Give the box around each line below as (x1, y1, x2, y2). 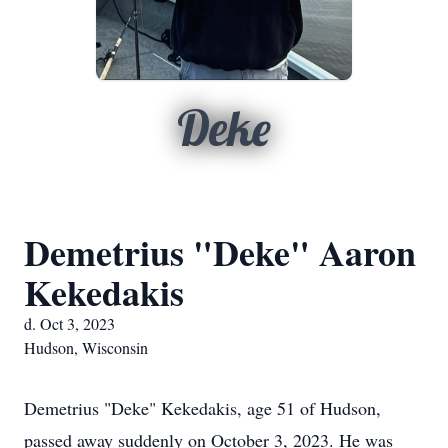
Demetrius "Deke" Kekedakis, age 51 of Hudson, (24, 396, 381, 420)
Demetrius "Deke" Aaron (24, 226, 416, 278)
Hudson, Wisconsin (24, 337, 148, 358)
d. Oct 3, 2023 (24, 313, 115, 334)
